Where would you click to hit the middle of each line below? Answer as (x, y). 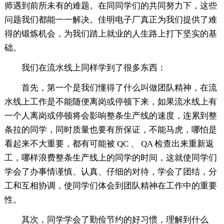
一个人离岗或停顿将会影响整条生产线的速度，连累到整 (110, 116)
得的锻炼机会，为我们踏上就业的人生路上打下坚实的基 (110, 34)
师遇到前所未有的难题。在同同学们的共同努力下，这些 (110, 6)
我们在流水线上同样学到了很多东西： (93, 68)
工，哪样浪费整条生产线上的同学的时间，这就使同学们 (110, 158)
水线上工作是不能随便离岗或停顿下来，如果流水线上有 (110, 102)
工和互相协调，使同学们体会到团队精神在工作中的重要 (110, 186)
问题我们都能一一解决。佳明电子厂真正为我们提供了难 (110, 20)
